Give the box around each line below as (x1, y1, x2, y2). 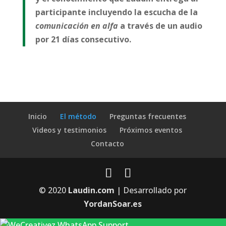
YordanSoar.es (84, 198, 142, 209)
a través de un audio (118, 20, 202, 31)
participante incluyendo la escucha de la (35, 7, 198, 18)
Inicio (28, 111, 47, 121)
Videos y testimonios (32, 125, 107, 135)
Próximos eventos (120, 125, 183, 135)
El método (60, 111, 97, 121)
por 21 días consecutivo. (35, 34, 131, 45)
